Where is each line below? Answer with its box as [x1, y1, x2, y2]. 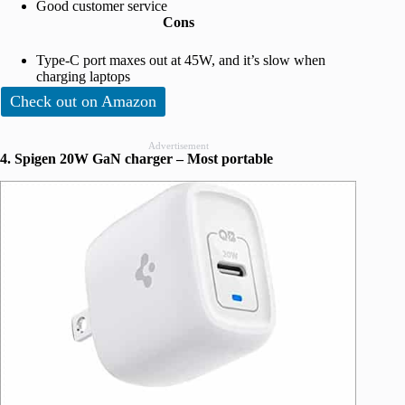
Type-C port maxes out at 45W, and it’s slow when [36, 52, 325, 69]
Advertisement [147, 140, 209, 152]
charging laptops [36, 69, 130, 85]
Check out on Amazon [10, 92, 156, 111]
